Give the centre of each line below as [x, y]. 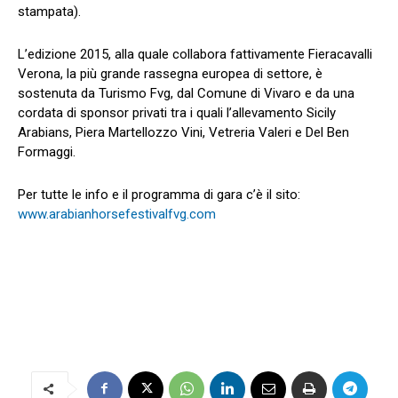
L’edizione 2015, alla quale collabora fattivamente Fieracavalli [195, 54]
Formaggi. [47, 151]
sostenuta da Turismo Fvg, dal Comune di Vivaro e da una [186, 93]
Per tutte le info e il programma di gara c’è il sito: [159, 194]
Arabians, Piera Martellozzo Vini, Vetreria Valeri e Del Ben [183, 132]
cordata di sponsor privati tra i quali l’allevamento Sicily [177, 112]
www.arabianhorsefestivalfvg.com [117, 214]
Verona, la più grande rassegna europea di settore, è [170, 73]
